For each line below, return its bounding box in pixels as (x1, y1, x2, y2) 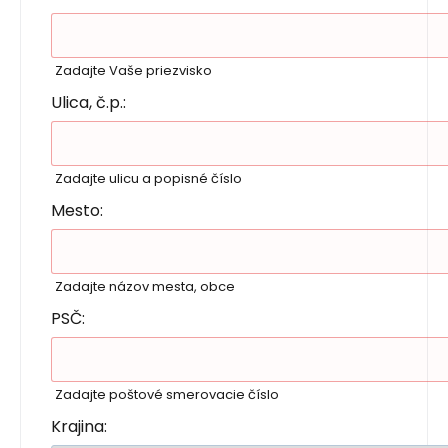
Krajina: (51, 415, 107, 439)
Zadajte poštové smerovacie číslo (55, 385, 279, 405)
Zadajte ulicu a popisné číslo (55, 169, 242, 189)
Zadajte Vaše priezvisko (55, 61, 212, 81)
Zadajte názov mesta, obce (55, 277, 235, 297)
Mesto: (51, 199, 103, 223)
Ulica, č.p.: (51, 91, 126, 115)
